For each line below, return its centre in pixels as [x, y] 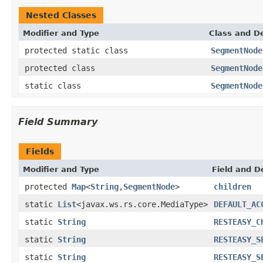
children [232, 186]
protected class [62, 68]
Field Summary [58, 122]
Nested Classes [61, 15]
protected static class [79, 50]
